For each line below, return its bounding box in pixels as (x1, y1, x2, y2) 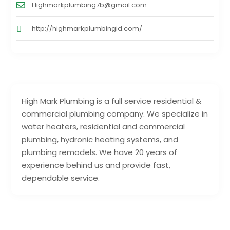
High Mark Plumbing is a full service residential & (22, 95, 202, 106)
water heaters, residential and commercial (22, 121, 185, 132)
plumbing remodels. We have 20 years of (22, 146, 178, 158)
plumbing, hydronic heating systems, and (22, 133, 179, 145)
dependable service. (22, 172, 100, 183)
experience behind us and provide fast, (22, 159, 171, 170)
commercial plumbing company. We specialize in (22, 108, 208, 119)
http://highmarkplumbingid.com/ (32, 23, 143, 33)
